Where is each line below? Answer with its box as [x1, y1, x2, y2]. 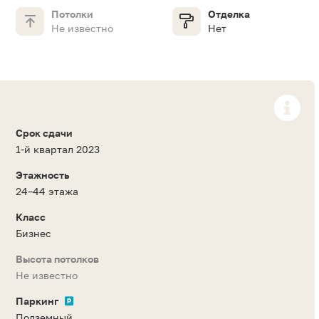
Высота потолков [16, 253, 99, 266]
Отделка [208, 8, 250, 21]
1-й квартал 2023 [16, 143, 100, 156]
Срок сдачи [16, 127, 73, 140]
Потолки [51, 8, 93, 21]
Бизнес [16, 227, 51, 240]
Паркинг [16, 295, 59, 308]
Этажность [16, 169, 69, 182]
